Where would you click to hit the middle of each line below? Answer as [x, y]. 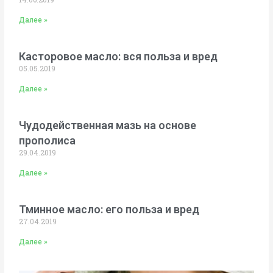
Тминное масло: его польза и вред [109, 209]
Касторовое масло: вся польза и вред [119, 56]
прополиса [48, 140]
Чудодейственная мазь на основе [108, 125]
